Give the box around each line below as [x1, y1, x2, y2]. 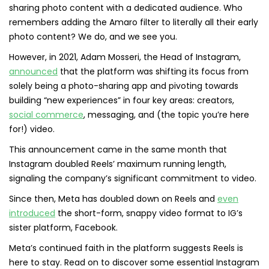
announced [9, 65, 58, 78]
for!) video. [9, 123, 55, 136]
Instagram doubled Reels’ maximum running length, [9, 158, 226, 171]
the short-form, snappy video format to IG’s [55, 207, 243, 220]
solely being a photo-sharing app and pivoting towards [9, 80, 238, 92]
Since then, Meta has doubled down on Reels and [9, 193, 217, 205]
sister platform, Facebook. [9, 222, 118, 234]
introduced [9, 207, 55, 220]
